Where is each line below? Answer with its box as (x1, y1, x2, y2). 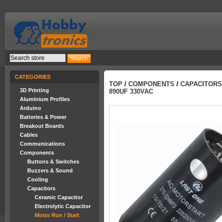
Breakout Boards (20, 123, 64, 129)
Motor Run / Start (35, 212, 79, 218)
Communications (20, 141, 65, 147)
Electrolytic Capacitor (35, 203, 91, 209)
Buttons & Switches (27, 159, 79, 165)
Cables (20, 132, 38, 138)
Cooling (27, 176, 48, 182)
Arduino (20, 105, 41, 111)
